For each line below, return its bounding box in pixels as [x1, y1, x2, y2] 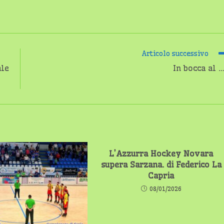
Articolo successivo [141, 49, 208, 58]
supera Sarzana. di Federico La [100, 159, 221, 169]
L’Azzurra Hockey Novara [109, 148, 213, 158]
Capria [148, 170, 174, 180]
